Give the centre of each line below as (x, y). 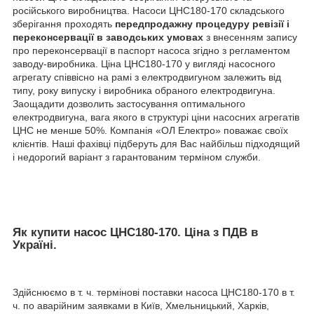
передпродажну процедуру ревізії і (202, 23)
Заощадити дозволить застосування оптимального (129, 103)
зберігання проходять (64, 23)
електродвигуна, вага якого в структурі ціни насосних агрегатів (156, 117)
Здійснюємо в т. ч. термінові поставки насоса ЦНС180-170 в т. (154, 292)
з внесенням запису (250, 37)
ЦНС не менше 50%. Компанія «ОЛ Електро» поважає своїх (150, 130)
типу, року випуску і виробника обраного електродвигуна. (144, 90)
